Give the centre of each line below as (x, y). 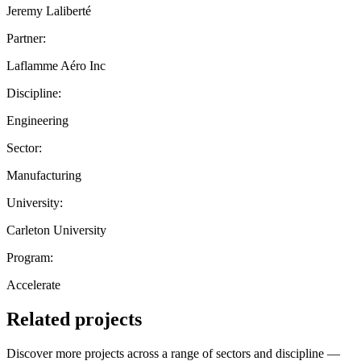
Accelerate (33, 284)
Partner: (26, 38)
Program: (30, 257)
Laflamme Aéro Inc (56, 65)
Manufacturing (44, 175)
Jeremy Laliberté (49, 10)
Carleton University (56, 230)
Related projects (74, 319)
